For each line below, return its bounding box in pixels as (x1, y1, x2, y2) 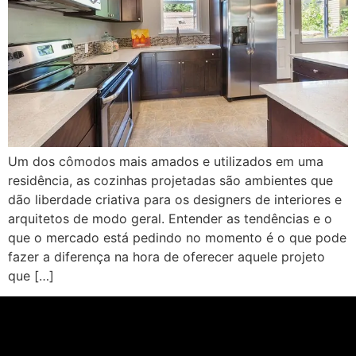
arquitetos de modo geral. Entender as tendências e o (8, 210, 332, 226)
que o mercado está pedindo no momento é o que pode (8, 229, 346, 246)
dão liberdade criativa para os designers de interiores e (8, 191, 342, 207)
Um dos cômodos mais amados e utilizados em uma (8, 153, 323, 169)
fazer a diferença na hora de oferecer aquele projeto (8, 248, 325, 265)
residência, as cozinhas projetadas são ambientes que (8, 172, 333, 188)
